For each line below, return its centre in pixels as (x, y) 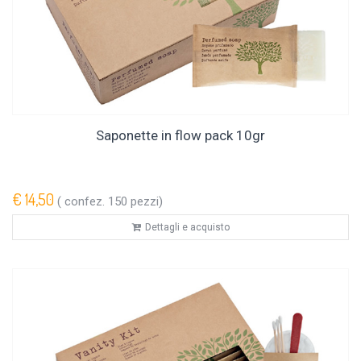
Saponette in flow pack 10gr (180, 136)
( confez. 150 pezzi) (108, 202)
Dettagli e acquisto (187, 228)
